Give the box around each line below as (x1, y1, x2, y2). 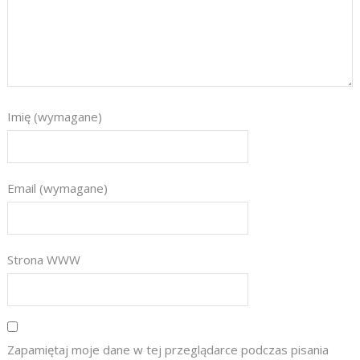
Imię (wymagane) (6, 108, 102, 125)
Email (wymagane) (6, 180, 108, 197)
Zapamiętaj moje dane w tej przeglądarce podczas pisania (6, 342, 329, 358)
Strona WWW (6, 252, 80, 268)
